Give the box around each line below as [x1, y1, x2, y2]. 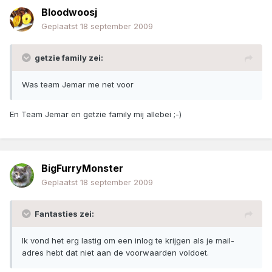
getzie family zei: [35, 53, 103, 63]
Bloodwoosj [41, 6, 97, 19]
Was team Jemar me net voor [22, 80, 134, 90]
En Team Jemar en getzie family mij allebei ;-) [10, 109, 182, 120]
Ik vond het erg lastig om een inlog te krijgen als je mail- [22, 236, 234, 246]
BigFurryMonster [41, 162, 123, 175]
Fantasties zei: [35, 209, 94, 219]
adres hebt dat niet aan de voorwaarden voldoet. [22, 248, 209, 258]
